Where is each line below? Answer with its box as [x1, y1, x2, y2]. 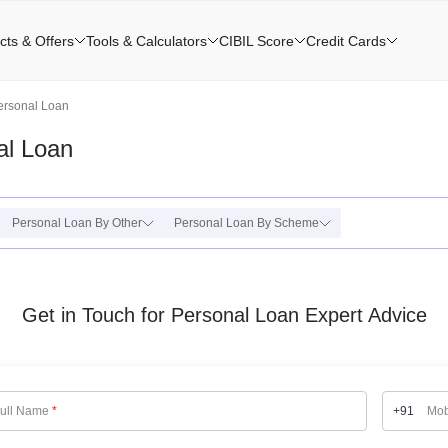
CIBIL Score [219, 32, 294, 49]
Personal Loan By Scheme [174, 216, 319, 230]
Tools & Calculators [86, 32, 207, 49]
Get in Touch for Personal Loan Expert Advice [21, 304, 427, 326]
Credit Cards [306, 32, 386, 49]
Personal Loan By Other [12, 216, 142, 230]
